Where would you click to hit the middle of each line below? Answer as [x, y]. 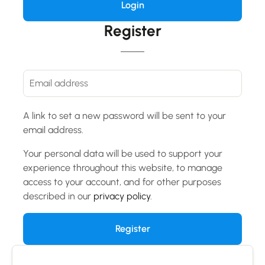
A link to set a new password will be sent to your [125, 116]
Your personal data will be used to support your [123, 153]
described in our [58, 196]
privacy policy [122, 196]
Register [132, 31]
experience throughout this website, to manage [123, 168]
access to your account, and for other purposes [122, 182]
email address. [53, 130]
